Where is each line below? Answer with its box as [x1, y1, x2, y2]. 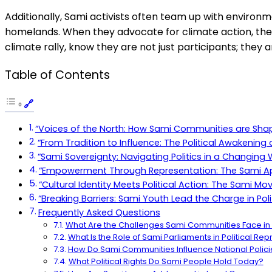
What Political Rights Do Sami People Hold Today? [68, 256, 263, 268]
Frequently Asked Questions [38, 206, 160, 219]
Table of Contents [5, 66, 110, 83]
